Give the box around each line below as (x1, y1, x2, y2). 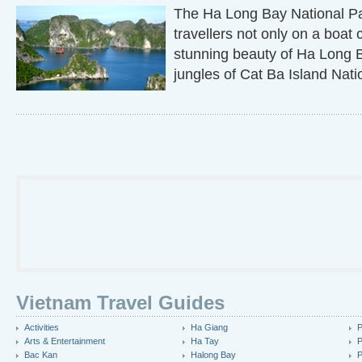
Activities (24, 322, 59, 332)
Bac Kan (24, 350, 57, 360)
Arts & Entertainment (24, 336, 105, 346)
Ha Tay (191, 336, 220, 346)
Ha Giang (191, 322, 229, 332)
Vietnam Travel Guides (16, 292, 225, 314)
